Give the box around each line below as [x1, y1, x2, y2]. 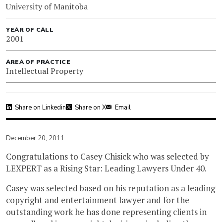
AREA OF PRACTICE [6, 58, 70, 66]
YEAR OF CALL [6, 26, 54, 34]
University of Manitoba [6, 1, 88, 12]
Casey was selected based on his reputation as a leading [6, 182, 215, 194]
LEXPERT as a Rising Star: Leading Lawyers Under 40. [6, 163, 207, 174]
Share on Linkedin [15, 103, 66, 112]
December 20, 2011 [6, 134, 64, 143]
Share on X [75, 103, 106, 112]
